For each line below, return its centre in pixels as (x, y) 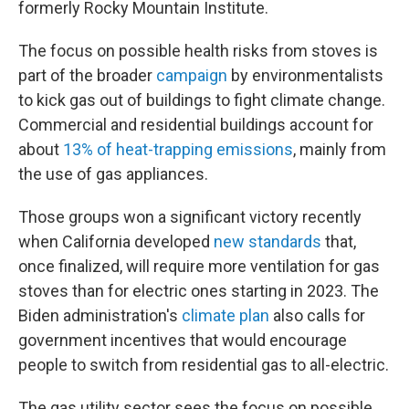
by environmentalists (305, 75)
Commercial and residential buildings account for (196, 125)
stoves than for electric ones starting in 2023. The (199, 291)
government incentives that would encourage (183, 340)
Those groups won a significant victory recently (190, 217)
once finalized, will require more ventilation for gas (199, 266)
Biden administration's (100, 315)
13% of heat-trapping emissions (178, 149)
